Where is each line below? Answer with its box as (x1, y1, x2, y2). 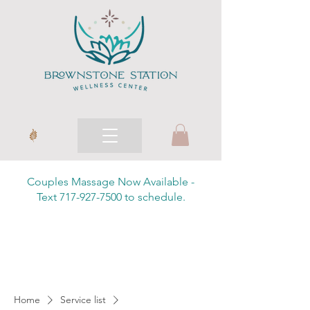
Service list (60, 293, 106, 306)
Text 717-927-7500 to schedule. (36, 190, 185, 203)
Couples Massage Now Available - (27, 175, 194, 188)
